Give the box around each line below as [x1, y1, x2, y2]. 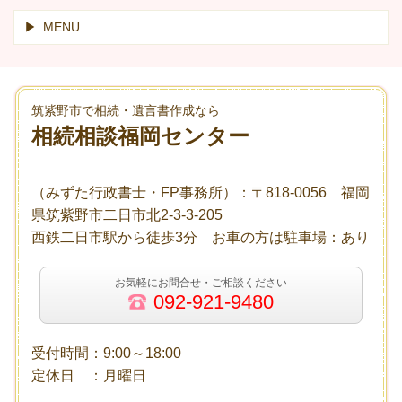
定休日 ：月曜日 [31, 368, 146, 384]
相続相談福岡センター [31, 125, 249, 149]
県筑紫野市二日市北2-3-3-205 [31, 207, 223, 223]
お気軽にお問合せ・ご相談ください [115, 276, 287, 290]
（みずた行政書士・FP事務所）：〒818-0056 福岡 [31, 185, 370, 201]
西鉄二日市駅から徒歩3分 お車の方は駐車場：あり [31, 230, 370, 246]
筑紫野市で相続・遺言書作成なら [31, 104, 220, 118]
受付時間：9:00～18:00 [31, 345, 181, 362]
